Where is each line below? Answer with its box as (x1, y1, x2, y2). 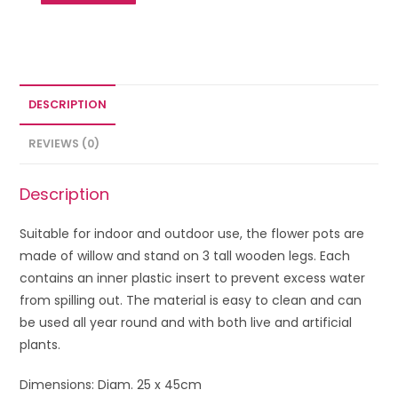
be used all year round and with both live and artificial (20, 314, 353, 332)
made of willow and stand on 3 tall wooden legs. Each (20, 247, 351, 266)
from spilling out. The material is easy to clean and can (20, 291, 362, 310)
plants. (20, 336, 61, 354)
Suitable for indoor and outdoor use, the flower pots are (20, 225, 365, 243)
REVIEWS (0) (28, 136, 100, 152)
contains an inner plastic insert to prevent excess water (20, 269, 366, 288)
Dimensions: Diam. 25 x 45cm (20, 376, 203, 394)
